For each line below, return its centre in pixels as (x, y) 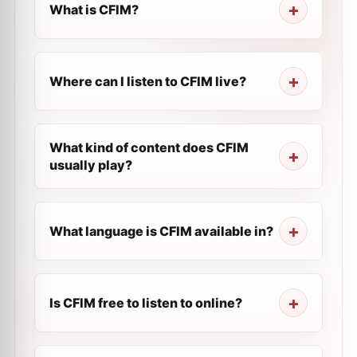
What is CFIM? (94, 10)
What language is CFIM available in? (161, 231)
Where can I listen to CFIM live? (148, 81)
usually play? (91, 165)
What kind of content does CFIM (149, 147)
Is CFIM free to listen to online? (146, 303)
